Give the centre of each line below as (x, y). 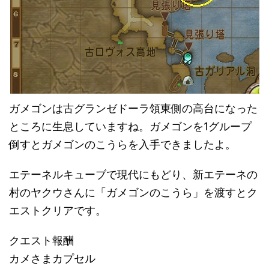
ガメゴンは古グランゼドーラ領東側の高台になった (133, 108)
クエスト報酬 (41, 240)
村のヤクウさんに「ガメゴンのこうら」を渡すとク (133, 192)
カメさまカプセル (52, 258)
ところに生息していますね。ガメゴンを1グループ (130, 126)
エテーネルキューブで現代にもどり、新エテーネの (133, 174)
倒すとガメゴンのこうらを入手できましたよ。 (122, 144)
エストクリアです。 (58, 210)
